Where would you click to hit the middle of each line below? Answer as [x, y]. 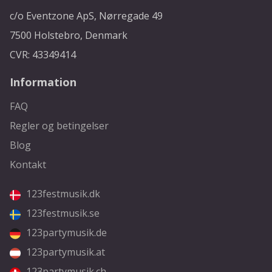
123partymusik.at [65, 252]
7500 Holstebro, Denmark [69, 36]
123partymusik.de [66, 233]
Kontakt [28, 165]
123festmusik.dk [62, 194]
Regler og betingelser [59, 126]
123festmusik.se [62, 213]
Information [43, 82]
